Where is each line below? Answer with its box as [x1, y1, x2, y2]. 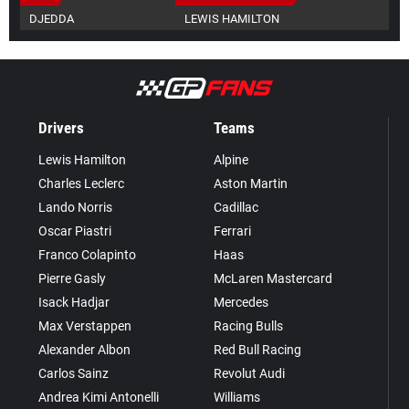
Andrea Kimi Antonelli [38, 389, 160, 404]
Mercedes [213, 294, 268, 309]
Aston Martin [213, 175, 288, 191]
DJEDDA [29, 12, 74, 26]
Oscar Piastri [38, 223, 112, 238]
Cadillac [213, 199, 258, 215]
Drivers [38, 118, 85, 137]
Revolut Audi [213, 365, 285, 381]
